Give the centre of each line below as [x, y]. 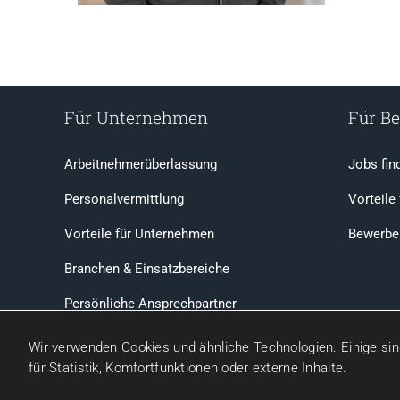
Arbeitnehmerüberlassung [141, 164]
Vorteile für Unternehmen [139, 233]
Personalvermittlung [124, 199]
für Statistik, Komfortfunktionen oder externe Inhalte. [188, 368]
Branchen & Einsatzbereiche [147, 268]
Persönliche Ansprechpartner [150, 303]
